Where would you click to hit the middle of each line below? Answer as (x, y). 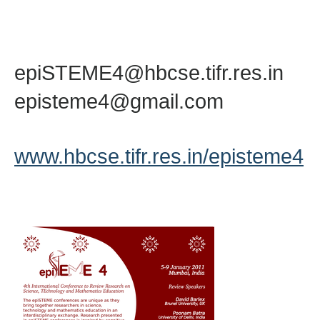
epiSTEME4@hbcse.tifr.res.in (149, 72)
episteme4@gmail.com (119, 101)
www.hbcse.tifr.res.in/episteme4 (159, 156)
